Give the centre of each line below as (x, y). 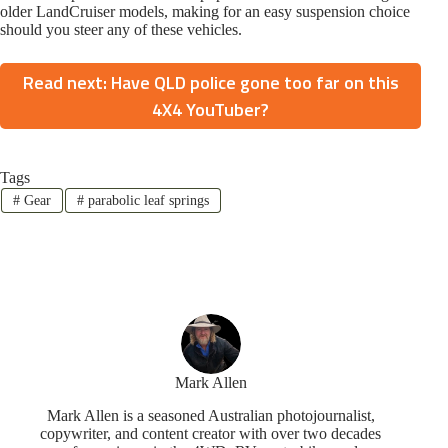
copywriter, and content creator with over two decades (211, 433)
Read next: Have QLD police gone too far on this (210, 83)
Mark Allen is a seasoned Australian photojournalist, (210, 415)
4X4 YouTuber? (211, 110)
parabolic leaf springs (146, 200)
